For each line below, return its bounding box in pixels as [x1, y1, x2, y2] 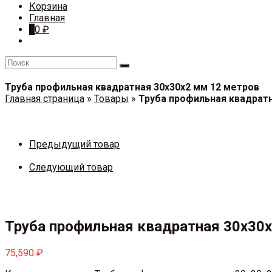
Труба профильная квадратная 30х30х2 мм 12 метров [5, 81, 259, 93]
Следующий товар [29, 161, 113, 173]
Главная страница [5, 93, 84, 104]
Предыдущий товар [29, 138, 120, 150]
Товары [94, 93, 129, 104]
